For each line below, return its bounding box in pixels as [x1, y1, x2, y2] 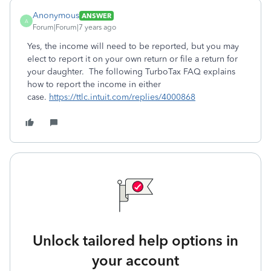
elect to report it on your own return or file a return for [27, 54, 238, 64]
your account [92, 252, 179, 269]
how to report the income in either [27, 79, 161, 90]
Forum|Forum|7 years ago [33, 23, 116, 31]
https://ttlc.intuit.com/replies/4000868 [49, 92, 195, 102]
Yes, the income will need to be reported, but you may [27, 41, 239, 51]
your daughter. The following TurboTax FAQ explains [27, 67, 235, 77]
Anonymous [33, 10, 79, 21]
